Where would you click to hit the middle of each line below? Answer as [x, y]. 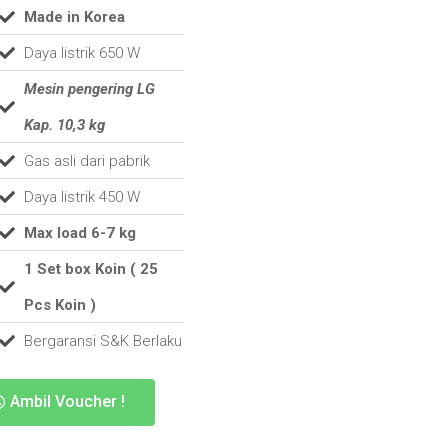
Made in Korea [74, 16]
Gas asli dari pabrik [86, 160]
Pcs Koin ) [59, 304]
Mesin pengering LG [89, 88]
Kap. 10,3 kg [64, 124]
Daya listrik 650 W [81, 52]
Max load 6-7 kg [79, 232]
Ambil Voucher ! [68, 401]
